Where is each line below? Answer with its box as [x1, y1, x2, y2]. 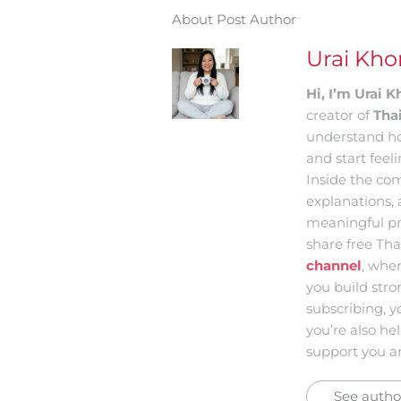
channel [306, 257, 363, 275]
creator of [306, 107, 374, 124]
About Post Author [172, 11, 297, 29]
